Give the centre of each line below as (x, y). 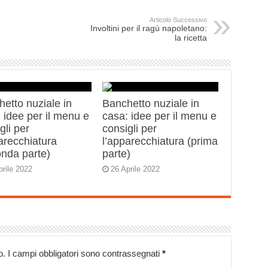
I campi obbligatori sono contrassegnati (85, 253)
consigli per (130, 129)
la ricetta (191, 38)
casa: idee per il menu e (160, 116)
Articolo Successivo (178, 20)
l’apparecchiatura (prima (160, 141)
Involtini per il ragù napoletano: (148, 28)
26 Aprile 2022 (135, 169)
